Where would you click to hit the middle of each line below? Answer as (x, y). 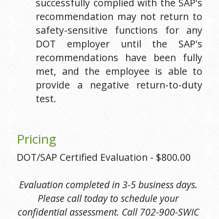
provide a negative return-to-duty (119, 85)
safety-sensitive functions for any (119, 30)
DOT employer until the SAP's (119, 44)
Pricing (36, 139)
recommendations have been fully (119, 57)
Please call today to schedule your (108, 198)
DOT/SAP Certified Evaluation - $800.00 (104, 157)
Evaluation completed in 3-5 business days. (108, 184)
